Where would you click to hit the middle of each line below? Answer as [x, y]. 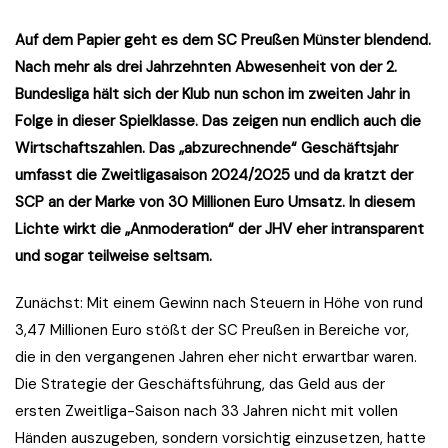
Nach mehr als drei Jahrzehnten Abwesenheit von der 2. [206, 67]
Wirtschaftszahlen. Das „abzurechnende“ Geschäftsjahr [206, 148]
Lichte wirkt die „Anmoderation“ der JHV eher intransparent [219, 229]
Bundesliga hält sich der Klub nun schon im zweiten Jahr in [212, 94]
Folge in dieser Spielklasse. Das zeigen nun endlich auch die [218, 121]
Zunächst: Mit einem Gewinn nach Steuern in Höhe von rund [219, 303]
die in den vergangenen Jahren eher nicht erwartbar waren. [216, 357]
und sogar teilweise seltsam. [113, 256]
